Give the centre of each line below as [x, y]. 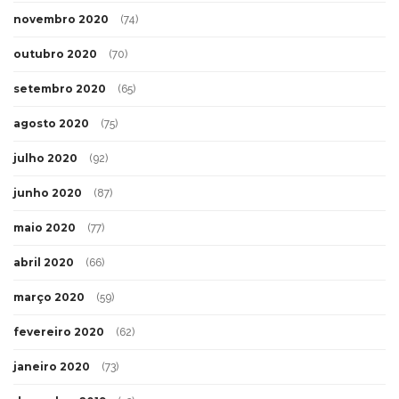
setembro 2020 [60, 88]
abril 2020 [44, 262]
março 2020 [49, 297]
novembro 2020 [61, 19]
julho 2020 [45, 158]
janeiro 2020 [52, 366]
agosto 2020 [51, 123]
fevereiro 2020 [59, 331]
